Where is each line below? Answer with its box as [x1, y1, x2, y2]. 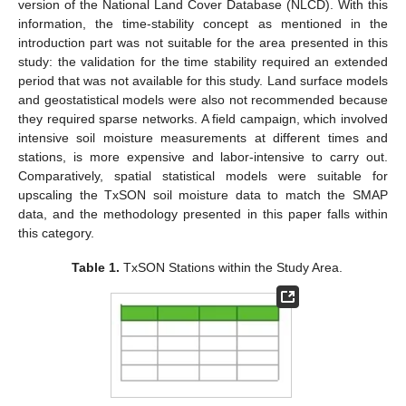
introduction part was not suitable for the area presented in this [18, 35, 388, 50]
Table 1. [71, 260, 120, 275]
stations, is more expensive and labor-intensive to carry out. [18, 150, 388, 164]
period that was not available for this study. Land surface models [18, 73, 388, 88]
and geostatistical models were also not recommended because [18, 92, 388, 107]
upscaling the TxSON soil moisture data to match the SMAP [18, 188, 388, 202]
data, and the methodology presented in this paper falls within [18, 207, 388, 221]
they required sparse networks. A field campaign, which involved [18, 111, 388, 126]
